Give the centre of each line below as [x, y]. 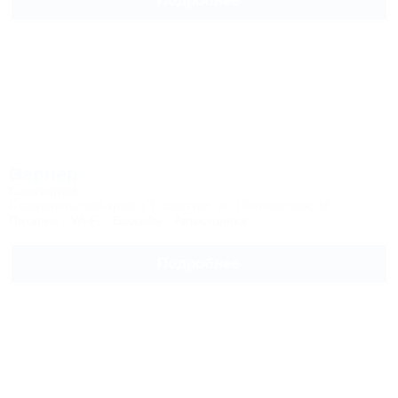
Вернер [44, 174]
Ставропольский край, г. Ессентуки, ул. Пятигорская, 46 [170, 205]
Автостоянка [210, 220]
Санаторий [43, 191]
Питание [34, 220]
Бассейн [137, 220]
